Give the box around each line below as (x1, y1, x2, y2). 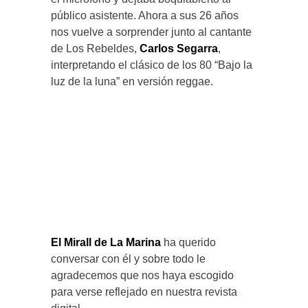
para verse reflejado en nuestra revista (51, 286, 237, 298)
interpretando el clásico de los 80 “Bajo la (51, 59, 252, 71)
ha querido (161, 236, 216, 249)
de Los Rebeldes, (51, 43, 140, 55)
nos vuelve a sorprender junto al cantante (51, 26, 252, 38)
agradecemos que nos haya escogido (51, 269, 234, 282)
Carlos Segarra (140, 43, 218, 55)
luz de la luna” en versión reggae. (51, 76, 213, 88)
